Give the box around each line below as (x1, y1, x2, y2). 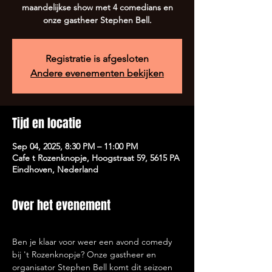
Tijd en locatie (12, 114, 81, 132)
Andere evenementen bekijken (30, 67, 164, 79)
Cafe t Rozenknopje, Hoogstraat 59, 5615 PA (12, 152, 180, 163)
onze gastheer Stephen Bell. (42, 15, 152, 25)
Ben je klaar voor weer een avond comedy (12, 236, 174, 247)
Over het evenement (12, 196, 110, 214)
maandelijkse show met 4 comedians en (21, 2, 173, 13)
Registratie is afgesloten (46, 53, 149, 64)
